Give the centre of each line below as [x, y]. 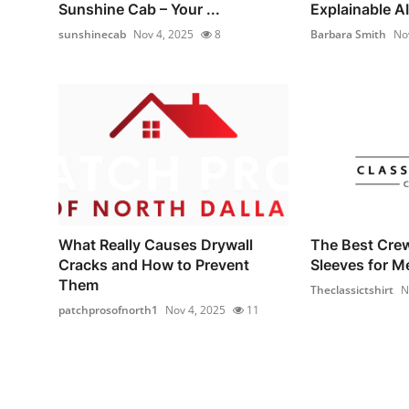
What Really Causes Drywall [156, 245]
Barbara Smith [348, 34]
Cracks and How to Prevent [154, 265]
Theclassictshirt [351, 290]
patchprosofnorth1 [108, 310]
